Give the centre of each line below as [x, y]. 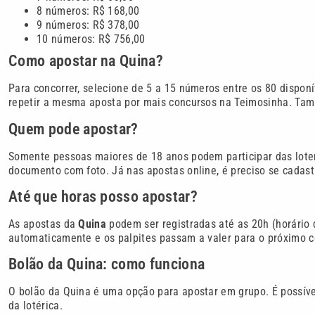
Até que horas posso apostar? [103, 197]
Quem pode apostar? [73, 129]
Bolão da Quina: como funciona [107, 264]
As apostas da [44, 224]
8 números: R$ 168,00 [88, 11]
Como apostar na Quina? [86, 61]
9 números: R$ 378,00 [88, 25]
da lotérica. [36, 306]
